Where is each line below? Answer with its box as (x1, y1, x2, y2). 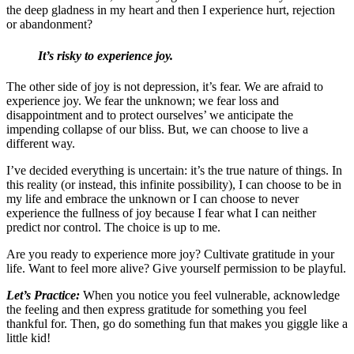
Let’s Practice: (6, 288, 83, 302)
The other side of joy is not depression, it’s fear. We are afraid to (6, 79, 323, 93)
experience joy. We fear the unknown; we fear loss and (6, 93, 279, 107)
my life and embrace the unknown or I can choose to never (6, 191, 299, 205)
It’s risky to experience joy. (38, 48, 173, 62)
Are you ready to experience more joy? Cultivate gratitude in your (6, 247, 334, 261)
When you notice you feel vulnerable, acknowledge (83, 288, 340, 302)
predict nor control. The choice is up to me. (6, 220, 220, 234)
